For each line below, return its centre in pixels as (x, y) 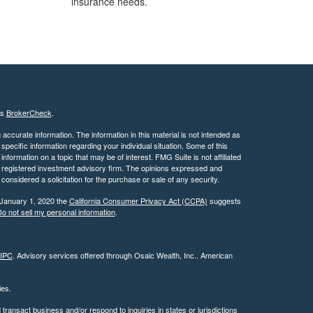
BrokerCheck (29, 112)
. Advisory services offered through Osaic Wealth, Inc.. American (122, 255)
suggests (224, 201)
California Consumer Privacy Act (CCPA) (138, 201)
